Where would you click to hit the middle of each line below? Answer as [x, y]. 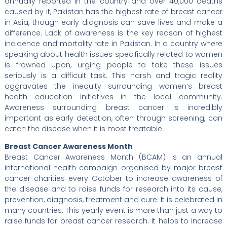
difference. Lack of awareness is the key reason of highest [113, 33]
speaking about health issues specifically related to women [113, 54]
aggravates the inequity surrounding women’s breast [113, 86]
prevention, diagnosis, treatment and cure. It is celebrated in [113, 199]
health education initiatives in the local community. [113, 97]
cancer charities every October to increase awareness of [113, 178]
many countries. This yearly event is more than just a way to [113, 210]
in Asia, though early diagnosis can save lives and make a [113, 22]
